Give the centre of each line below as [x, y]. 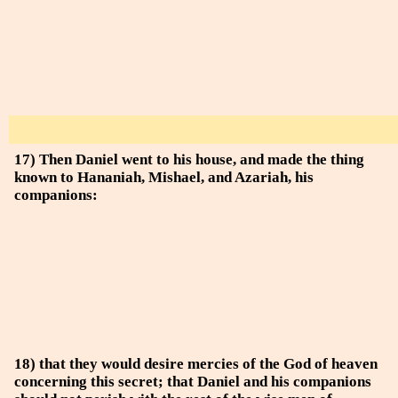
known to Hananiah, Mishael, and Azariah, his [164, 177]
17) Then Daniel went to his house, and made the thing [189, 159]
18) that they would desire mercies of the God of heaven [196, 364]
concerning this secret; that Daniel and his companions [193, 382]
